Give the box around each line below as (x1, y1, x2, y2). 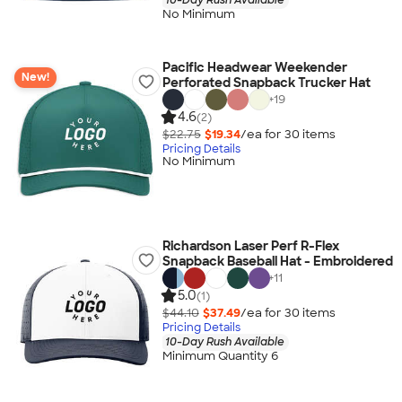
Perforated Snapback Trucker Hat (162, 74, 371, 91)
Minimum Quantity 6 (162, 348, 278, 364)
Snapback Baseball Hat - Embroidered (162, 253, 393, 269)
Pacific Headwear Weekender (162, 59, 347, 75)
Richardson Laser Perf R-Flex (162, 238, 339, 254)
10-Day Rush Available (164, 334, 284, 349)
